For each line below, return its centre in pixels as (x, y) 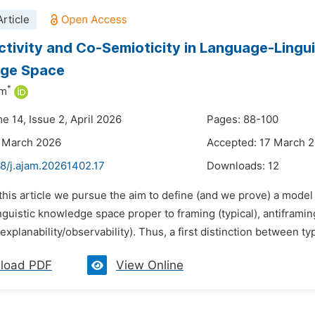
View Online (150, 265)
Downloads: (237, 166)
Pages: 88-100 (243, 120)
